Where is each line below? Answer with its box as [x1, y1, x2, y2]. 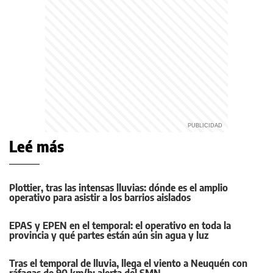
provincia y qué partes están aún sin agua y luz [9, 229, 208, 241]
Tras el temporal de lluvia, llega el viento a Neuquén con [9, 257, 247, 269]
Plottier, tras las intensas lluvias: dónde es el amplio [9, 182, 228, 194]
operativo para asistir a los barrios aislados [9, 191, 191, 204]
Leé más [9, 137, 64, 155]
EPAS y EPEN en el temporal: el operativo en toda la [9, 219, 231, 232]
